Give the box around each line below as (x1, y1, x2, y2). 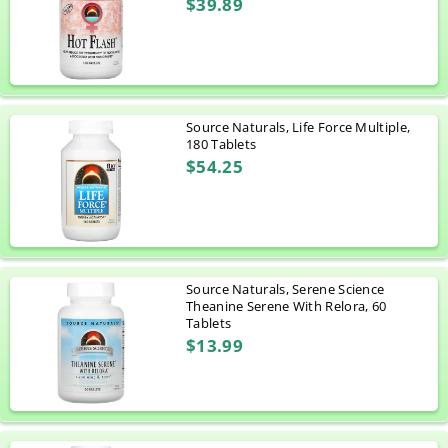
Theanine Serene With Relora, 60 (186, 296, 387, 315)
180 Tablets (186, 134, 257, 153)
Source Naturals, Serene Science (186, 279, 385, 298)
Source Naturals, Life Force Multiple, (186, 117, 411, 136)
